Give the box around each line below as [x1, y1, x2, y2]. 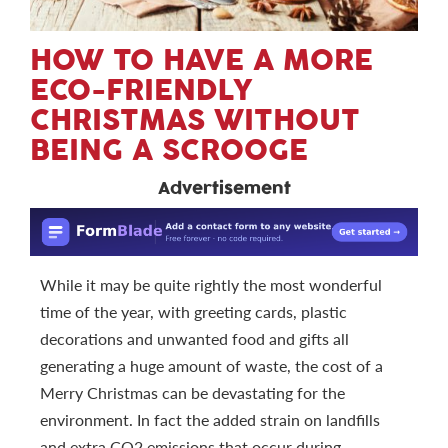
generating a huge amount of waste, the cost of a [40, 355, 383, 375]
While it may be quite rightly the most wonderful [40, 274, 382, 294]
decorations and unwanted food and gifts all [40, 328, 349, 348]
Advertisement [157, 176, 291, 201]
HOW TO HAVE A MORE [30, 39, 373, 82]
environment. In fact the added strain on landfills [40, 409, 380, 429]
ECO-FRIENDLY [30, 69, 253, 112]
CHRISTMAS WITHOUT [30, 99, 360, 142]
